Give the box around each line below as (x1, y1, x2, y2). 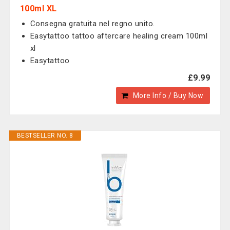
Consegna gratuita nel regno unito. (30, 19, 155, 28)
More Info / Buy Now (132, 91, 204, 100)
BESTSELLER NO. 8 (16, 132, 73, 139)
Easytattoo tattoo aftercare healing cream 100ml (30, 31, 208, 41)
